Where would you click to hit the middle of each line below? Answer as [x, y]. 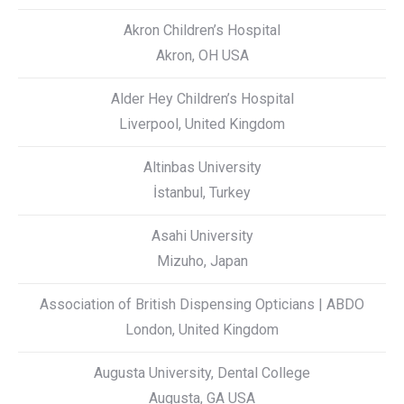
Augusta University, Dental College [202, 373]
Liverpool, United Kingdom [202, 124]
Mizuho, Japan [202, 261]
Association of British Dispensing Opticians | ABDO [202, 304]
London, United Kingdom [202, 330]
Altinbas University [202, 167]
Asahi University [202, 236]
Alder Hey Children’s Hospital [202, 99]
